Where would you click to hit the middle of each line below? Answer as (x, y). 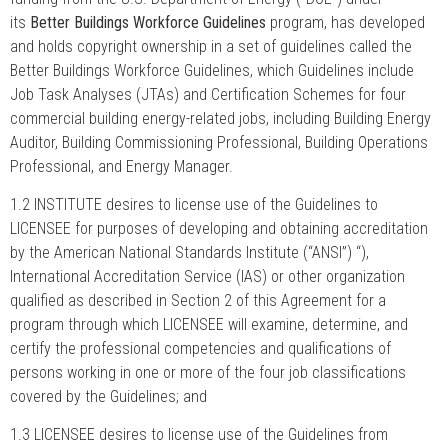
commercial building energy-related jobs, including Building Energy (220, 118)
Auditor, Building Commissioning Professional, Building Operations (219, 142)
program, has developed (345, 22)
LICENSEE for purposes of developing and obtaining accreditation (219, 228)
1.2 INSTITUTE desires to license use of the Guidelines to (194, 204)
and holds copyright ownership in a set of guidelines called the (211, 46)
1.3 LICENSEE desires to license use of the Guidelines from (199, 435)
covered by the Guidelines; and (108, 396)
